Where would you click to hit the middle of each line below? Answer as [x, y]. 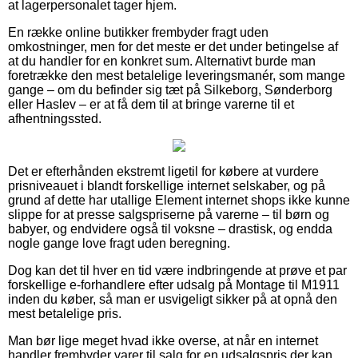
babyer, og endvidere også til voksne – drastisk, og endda [170, 229]
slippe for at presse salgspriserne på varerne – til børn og [169, 214]
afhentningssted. [55, 118]
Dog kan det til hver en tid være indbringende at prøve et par [177, 270]
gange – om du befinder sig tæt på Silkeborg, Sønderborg [170, 89]
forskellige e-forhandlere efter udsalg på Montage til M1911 [174, 284]
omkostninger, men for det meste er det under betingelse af [173, 46]
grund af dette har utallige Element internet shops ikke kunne [179, 200]
